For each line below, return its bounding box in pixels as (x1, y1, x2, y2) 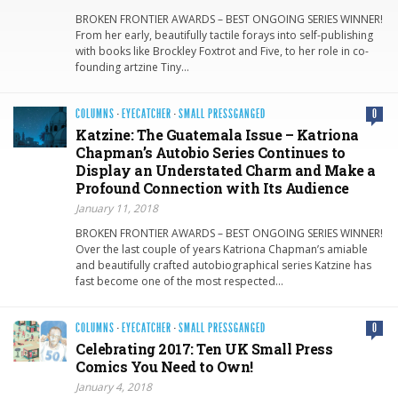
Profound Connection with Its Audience (76, 179, 349, 198)
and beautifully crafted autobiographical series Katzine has (76, 258, 371, 274)
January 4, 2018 (76, 379, 152, 395)
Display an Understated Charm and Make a (76, 161, 376, 180)
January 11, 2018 (76, 201, 158, 217)
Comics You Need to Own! (76, 357, 253, 377)
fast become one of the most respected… (76, 274, 283, 290)
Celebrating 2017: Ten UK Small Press (76, 339, 332, 359)
